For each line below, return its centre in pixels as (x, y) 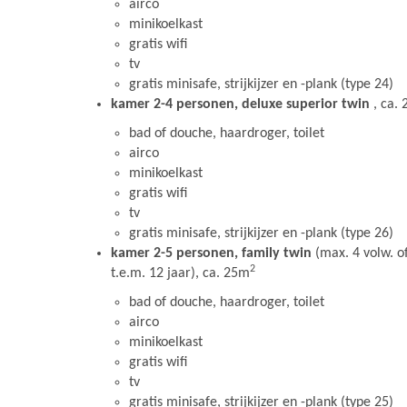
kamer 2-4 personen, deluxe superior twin (242, 104)
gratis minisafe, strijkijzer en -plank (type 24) (261, 84)
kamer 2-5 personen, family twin (211, 253)
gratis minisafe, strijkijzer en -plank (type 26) (261, 233)
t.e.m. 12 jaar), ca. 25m (180, 273)
